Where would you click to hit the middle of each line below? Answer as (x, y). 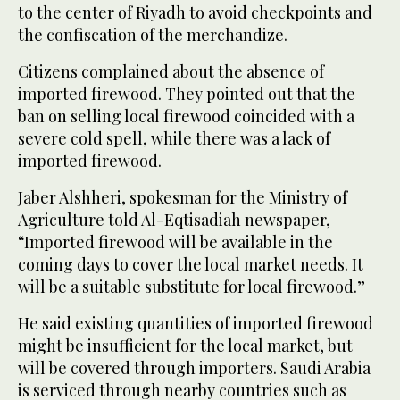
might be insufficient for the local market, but (185, 346)
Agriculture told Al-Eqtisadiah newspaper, (174, 220)
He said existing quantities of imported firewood (196, 324)
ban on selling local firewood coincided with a (186, 117)
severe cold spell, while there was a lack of (174, 139)
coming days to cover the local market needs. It (191, 265)
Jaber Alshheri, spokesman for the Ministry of (183, 198)
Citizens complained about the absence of (171, 72)
